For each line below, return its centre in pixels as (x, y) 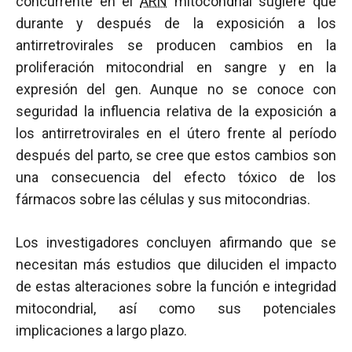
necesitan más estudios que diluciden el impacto (176, 264)
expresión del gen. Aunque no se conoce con (176, 89)
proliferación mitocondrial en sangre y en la (176, 67)
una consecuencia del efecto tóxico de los (176, 177)
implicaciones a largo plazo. (101, 330)
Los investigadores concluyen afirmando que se (176, 242)
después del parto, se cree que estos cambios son (176, 155)
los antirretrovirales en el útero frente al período (176, 133)
